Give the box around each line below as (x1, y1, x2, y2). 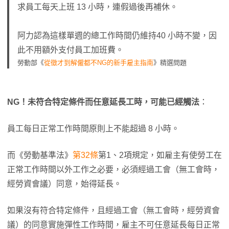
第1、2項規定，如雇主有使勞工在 (98, 151, 222, 159)
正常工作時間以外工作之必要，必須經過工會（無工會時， (7, 165, 220, 174)
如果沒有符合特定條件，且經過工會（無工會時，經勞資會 (7, 206, 220, 215)
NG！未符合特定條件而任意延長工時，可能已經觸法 (7, 98, 199, 106)
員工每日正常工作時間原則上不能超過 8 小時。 (7, 124, 179, 133)
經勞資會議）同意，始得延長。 (7, 179, 122, 188)
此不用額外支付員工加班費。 (17, 45, 124, 54)
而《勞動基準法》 (7, 151, 73, 159)
